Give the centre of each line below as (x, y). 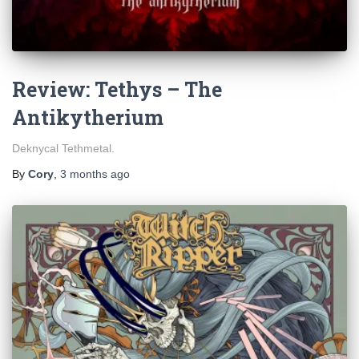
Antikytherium (88, 117)
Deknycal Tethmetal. (63, 148)
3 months (84, 174)
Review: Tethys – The (117, 89)
